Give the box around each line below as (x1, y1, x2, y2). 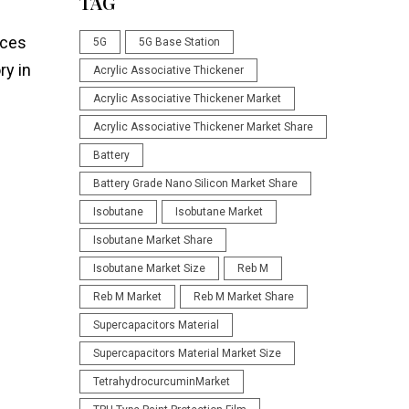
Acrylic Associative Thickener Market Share (92, 121, 313, 134)
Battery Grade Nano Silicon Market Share (92, 177, 298, 191)
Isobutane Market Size (92, 262, 205, 276)
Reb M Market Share (193, 290, 294, 304)
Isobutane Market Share (92, 234, 213, 247)
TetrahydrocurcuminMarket (92, 375, 230, 389)
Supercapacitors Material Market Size (92, 347, 281, 361)
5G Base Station (138, 36, 220, 49)
